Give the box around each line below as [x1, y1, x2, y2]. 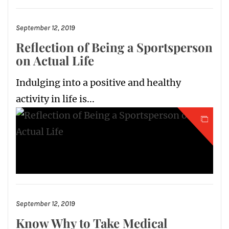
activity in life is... [16, 93, 95, 105]
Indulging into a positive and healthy [16, 77, 181, 89]
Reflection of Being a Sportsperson [16, 39, 213, 56]
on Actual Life [16, 52, 94, 69]
